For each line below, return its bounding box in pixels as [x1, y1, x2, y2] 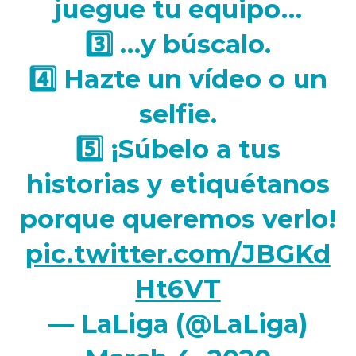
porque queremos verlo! [20, 203, 336, 234]
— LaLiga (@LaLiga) [48, 308, 308, 339]
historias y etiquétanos [25, 168, 331, 199]
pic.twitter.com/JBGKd [25, 238, 331, 269]
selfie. [138, 99, 218, 130]
